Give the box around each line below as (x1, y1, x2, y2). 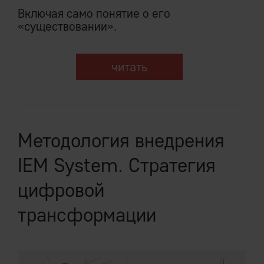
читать (111, 59, 147, 75)
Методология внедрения (18, 128, 225, 153)
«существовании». (18, 19, 117, 34)
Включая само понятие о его (18, 6, 170, 21)
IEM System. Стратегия (18, 153, 216, 178)
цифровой (18, 177, 104, 203)
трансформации (18, 202, 156, 227)
